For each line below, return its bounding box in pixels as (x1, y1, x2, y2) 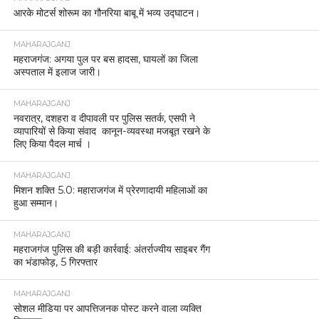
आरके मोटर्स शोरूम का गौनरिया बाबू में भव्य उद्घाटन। (13, 6, 200, 20)
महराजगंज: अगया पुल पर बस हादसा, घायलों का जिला (13, 53, 198, 66)
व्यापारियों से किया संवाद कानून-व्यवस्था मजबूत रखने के (13, 125, 210, 138)
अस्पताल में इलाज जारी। (13, 66, 101, 79)
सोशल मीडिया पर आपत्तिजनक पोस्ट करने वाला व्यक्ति (13, 302, 202, 315)
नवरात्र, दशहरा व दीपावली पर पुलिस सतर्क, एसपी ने (13, 112, 195, 125)
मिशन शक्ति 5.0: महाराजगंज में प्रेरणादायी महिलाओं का (13, 184, 207, 197)
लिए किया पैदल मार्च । (13, 137, 91, 151)
